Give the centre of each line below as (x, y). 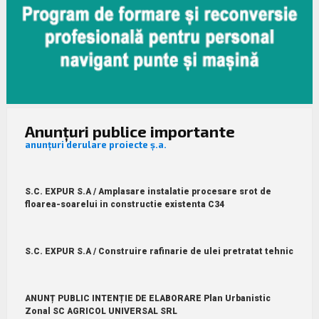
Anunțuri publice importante (130, 131)
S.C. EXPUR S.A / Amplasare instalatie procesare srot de (148, 191)
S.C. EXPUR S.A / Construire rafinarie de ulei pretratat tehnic (159, 251)
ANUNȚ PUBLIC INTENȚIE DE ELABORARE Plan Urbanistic (147, 298)
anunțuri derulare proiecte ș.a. (95, 144)
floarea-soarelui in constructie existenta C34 (124, 204)
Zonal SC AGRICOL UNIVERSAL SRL (101, 311)
